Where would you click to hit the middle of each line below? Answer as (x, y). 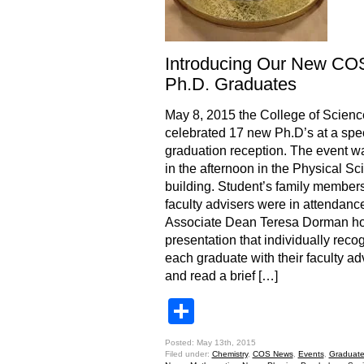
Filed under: (188, 354)
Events (311, 354)
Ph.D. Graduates (230, 84)
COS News (273, 354)
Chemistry (230, 354)
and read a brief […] (221, 276)
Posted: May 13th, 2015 (210, 342)
